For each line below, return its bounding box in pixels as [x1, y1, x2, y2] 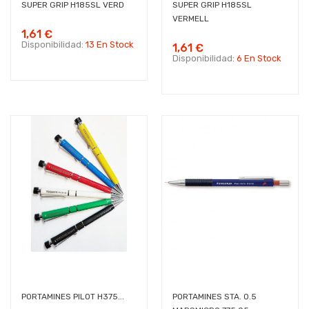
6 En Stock [237, 53, 281, 63]
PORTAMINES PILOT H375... [21, 292, 124, 301]
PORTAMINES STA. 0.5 [172, 292, 257, 301]
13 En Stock [86, 39, 134, 50]
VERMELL [172, 14, 209, 23]
